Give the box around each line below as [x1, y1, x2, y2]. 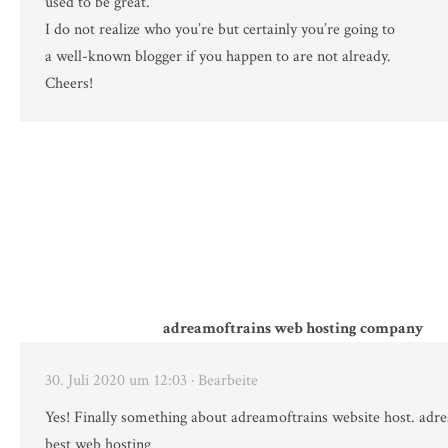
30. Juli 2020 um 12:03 [45, 370, 187, 392]
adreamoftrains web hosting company [162, 318, 424, 340]
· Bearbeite [191, 370, 258, 392]
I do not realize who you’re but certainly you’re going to [45, 19, 395, 41]
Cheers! [45, 73, 93, 95]
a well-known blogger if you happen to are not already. [45, 46, 391, 68]
